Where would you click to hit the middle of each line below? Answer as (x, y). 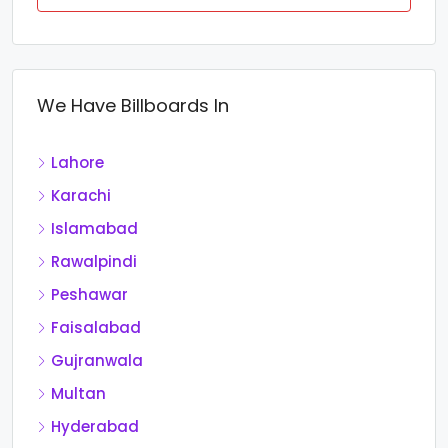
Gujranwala (97, 361)
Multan (78, 394)
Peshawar (89, 295)
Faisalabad (96, 328)
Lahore (77, 163)
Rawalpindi (94, 262)
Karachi (81, 196)
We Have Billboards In (133, 106)
